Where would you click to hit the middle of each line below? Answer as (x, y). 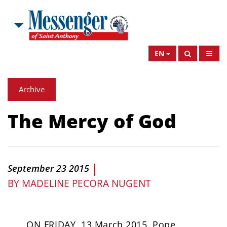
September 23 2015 (48, 168)
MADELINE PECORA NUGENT (86, 183)
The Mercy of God (92, 121)
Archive (32, 89)
